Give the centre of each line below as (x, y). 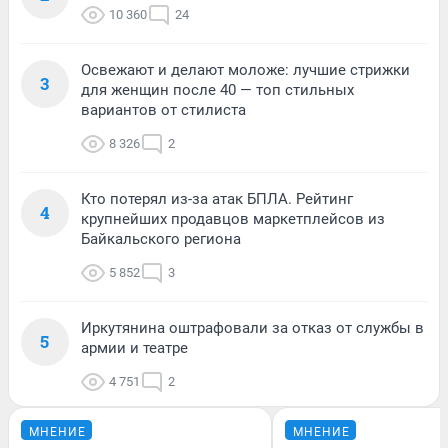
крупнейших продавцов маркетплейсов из (233, 218)
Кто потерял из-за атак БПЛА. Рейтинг (217, 198)
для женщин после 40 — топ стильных (217, 89)
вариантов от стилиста (163, 109)
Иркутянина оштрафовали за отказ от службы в (252, 327)
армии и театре (134, 347)
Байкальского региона (161, 238)
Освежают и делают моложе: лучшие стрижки (245, 69)
